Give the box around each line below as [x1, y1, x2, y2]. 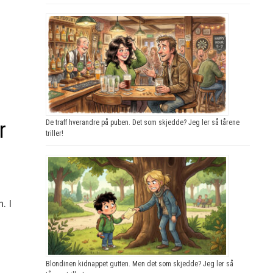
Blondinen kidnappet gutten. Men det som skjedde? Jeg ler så [45, 259, 233, 268]
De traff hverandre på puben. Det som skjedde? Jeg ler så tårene [45, 118, 239, 127]
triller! [45, 129, 63, 138]
